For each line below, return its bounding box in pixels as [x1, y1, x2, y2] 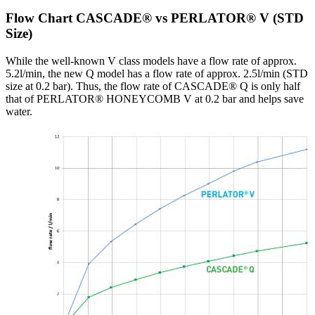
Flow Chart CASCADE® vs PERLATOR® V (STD [6, 11, 304, 26]
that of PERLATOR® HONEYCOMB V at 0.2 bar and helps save [6, 92, 304, 105]
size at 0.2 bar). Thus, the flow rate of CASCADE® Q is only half [6, 79, 300, 92]
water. [6, 105, 32, 117]
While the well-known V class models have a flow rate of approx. [6, 54, 297, 67]
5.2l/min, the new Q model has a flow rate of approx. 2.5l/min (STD [6, 67, 308, 79]
